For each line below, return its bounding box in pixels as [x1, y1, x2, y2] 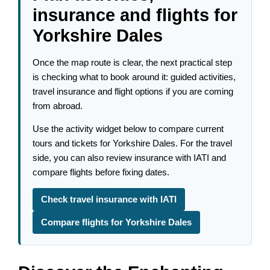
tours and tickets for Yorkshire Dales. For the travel [33, 139, 233, 149]
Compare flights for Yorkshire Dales [41, 218, 192, 228]
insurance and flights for [33, 5, 238, 25]
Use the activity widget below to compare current [33, 124, 224, 134]
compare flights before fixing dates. [33, 168, 170, 178]
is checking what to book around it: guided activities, [33, 72, 236, 82]
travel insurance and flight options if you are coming [33, 86, 234, 96]
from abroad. [33, 101, 83, 111]
